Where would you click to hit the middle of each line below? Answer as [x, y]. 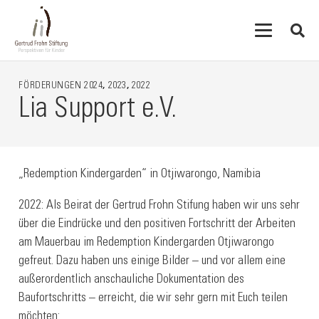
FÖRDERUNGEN [52, 87]
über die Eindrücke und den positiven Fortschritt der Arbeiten [157, 224]
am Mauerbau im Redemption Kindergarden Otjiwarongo [147, 242]
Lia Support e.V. [98, 111]
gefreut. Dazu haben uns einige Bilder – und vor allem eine [152, 261]
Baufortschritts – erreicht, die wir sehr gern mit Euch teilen [153, 298]
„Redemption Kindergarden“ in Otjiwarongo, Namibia [140, 175]
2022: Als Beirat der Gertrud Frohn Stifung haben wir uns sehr [159, 205]
